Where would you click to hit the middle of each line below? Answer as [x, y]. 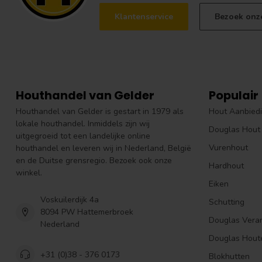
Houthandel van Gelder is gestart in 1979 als [100, 112]
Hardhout [226, 166]
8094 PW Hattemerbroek [87, 212]
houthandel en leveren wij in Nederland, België [104, 149]
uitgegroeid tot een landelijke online [83, 136]
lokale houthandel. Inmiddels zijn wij [83, 124]
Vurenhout [228, 148]
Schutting [227, 202]
